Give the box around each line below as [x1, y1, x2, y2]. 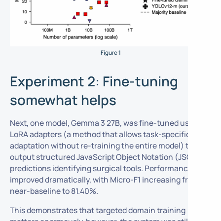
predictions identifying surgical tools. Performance [9, 163, 192, 174]
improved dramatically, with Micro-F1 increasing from [9, 174, 199, 185]
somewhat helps [9, 91, 116, 110]
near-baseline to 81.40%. [9, 185, 98, 197]
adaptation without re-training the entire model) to [9, 140, 193, 151]
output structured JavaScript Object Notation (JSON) [9, 151, 201, 163]
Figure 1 [100, 48, 121, 57]
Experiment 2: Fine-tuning [9, 72, 178, 91]
